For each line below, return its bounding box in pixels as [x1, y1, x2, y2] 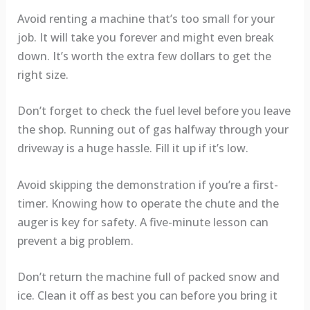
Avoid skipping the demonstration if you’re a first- [17, 176, 278, 192]
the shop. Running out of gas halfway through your [17, 122, 289, 138]
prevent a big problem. [17, 232, 134, 248]
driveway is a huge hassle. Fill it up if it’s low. [17, 140, 248, 156]
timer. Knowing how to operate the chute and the [17, 195, 279, 211]
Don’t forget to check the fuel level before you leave [17, 103, 291, 119]
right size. [17, 66, 69, 82]
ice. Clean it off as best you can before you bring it [17, 288, 277, 304]
